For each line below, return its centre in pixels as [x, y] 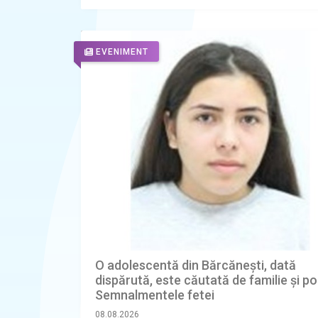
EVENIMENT [122, 52]
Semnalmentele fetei [155, 295]
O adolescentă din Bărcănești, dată [196, 265]
